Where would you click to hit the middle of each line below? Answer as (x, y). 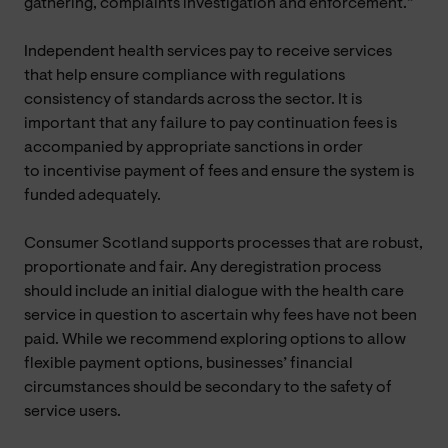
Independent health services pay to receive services (208, 51)
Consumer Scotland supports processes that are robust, (223, 243)
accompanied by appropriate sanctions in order (193, 147)
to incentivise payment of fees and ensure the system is (219, 171)
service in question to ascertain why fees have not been (220, 315)
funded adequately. (92, 195)
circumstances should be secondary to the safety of (208, 387)
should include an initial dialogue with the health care (214, 291)
